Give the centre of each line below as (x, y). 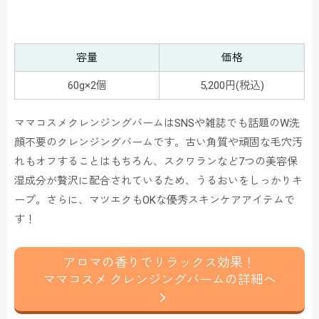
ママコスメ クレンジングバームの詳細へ (159, 280)
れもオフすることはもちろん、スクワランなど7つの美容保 (156, 162)
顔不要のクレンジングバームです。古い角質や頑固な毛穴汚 (158, 143)
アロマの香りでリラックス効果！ (159, 263)
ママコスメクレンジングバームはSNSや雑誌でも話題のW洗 (157, 124)
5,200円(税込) (232, 86)
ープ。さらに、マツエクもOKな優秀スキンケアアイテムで (155, 200)
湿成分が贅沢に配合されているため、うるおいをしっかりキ (158, 181)
